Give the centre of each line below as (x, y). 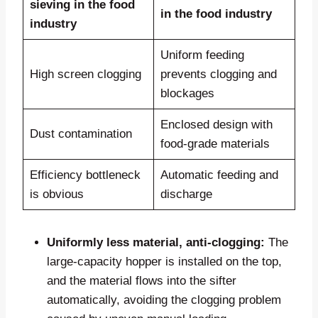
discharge (186, 194)
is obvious (56, 194)
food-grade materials (215, 143)
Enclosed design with (216, 124)
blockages (187, 93)
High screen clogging (85, 74)
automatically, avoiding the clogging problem (164, 300)
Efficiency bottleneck (85, 175)
